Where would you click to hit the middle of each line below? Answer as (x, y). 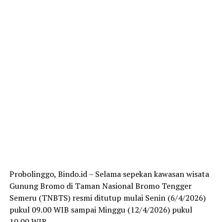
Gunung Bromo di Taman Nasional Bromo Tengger (100, 186)
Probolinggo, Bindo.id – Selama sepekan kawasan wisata (109, 174)
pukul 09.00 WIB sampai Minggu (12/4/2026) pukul (101, 210)
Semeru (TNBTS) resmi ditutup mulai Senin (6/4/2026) (107, 198)
